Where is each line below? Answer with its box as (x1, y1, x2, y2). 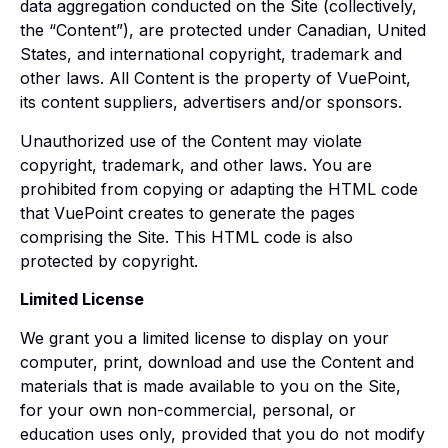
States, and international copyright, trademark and (20, 44, 402, 65)
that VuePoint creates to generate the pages (20, 202, 355, 223)
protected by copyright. (20, 250, 198, 271)
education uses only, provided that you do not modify (20, 423, 425, 444)
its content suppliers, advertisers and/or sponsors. (20, 92, 402, 113)
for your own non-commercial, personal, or (20, 399, 356, 420)
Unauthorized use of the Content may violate (20, 130, 362, 151)
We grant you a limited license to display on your (20, 327, 389, 348)
